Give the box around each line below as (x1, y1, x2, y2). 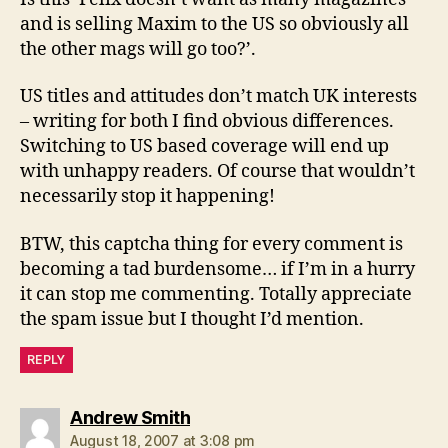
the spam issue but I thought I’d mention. (20, 307, 364, 331)
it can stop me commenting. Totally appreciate (20, 282, 412, 306)
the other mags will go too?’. (20, 37, 256, 61)
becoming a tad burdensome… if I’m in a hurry (20, 257, 415, 281)
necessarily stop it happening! (20, 185, 275, 208)
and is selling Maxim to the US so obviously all (20, 12, 409, 36)
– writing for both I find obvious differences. (20, 110, 394, 133)
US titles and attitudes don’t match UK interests (20, 85, 417, 108)
